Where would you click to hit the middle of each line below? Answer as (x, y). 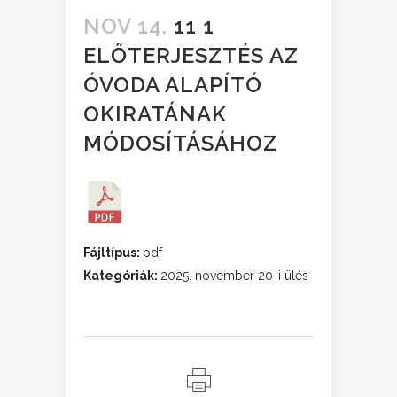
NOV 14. (125, 26)
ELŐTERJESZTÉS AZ (191, 55)
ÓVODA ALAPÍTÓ (173, 85)
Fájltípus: (113, 253)
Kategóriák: (122, 276)
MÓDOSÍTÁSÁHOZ (180, 143)
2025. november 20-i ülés (234, 276)
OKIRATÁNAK (155, 114)
